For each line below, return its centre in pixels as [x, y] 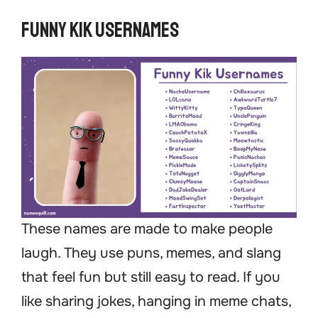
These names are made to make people [147, 229]
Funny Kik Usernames [100, 31]
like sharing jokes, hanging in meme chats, [156, 302]
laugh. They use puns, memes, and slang [151, 253]
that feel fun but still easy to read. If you [151, 278]
